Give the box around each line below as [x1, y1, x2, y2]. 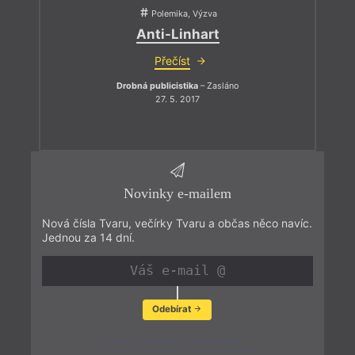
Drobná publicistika [116, 80, 198, 91]
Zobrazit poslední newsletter [97, 334, 249, 348]
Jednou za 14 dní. [41, 230, 135, 244]
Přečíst [154, 53, 190, 67]
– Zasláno [198, 80, 239, 91]
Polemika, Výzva [151, 8, 217, 19]
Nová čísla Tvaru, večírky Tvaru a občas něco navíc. [41, 216, 312, 230]
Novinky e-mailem [123, 185, 231, 201]
